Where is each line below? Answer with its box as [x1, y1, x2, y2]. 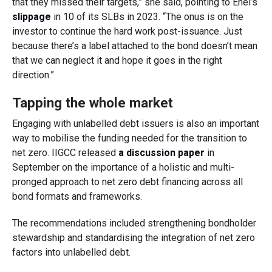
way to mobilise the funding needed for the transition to [12, 132, 247, 144]
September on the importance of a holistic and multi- [12, 161, 234, 173]
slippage [12, 11, 51, 22]
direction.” [12, 69, 54, 81]
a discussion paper [118, 147, 205, 158]
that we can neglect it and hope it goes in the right [12, 55, 222, 66]
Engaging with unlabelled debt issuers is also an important [12, 118, 259, 129]
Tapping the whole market [12, 95, 173, 110]
